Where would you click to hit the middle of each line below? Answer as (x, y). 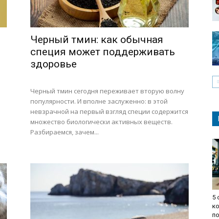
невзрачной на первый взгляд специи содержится (109, 111)
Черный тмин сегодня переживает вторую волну (107, 91)
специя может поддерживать (103, 52)
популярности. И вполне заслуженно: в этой (99, 101)
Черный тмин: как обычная (97, 40)
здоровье (54, 64)
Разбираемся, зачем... (65, 132)
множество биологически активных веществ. (101, 122)
